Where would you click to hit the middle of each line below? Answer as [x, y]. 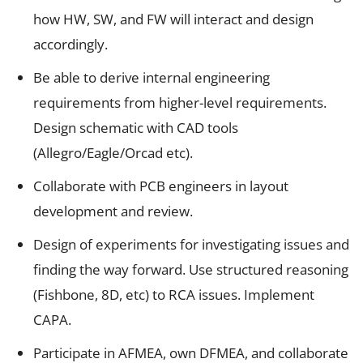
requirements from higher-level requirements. [180, 102]
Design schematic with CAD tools [136, 127]
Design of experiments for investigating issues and [191, 244]
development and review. [113, 211]
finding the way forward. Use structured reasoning [191, 269]
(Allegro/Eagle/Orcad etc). [113, 152]
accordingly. [70, 44]
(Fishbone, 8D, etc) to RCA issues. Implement [174, 294]
